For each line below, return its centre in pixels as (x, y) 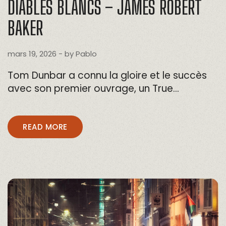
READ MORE (45, 127)
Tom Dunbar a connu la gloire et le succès (107, 76)
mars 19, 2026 (32, 54)
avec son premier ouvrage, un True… (93, 89)
